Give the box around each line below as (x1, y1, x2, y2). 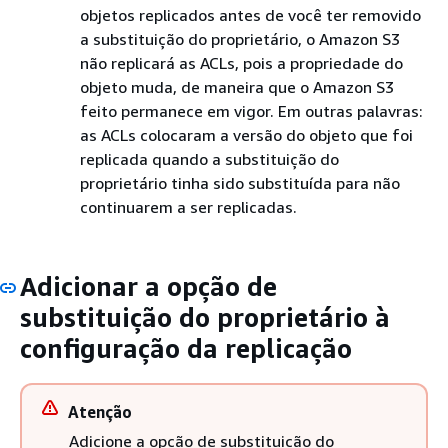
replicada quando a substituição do (80, 148, 339, 169)
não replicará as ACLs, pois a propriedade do (80, 52, 403, 73)
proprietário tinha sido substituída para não (80, 172, 400, 193)
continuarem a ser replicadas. (80, 196, 297, 217)
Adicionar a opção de (20, 270, 277, 302)
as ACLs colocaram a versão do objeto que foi (80, 124, 413, 145)
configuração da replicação (20, 332, 352, 364)
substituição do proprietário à (20, 301, 390, 333)
